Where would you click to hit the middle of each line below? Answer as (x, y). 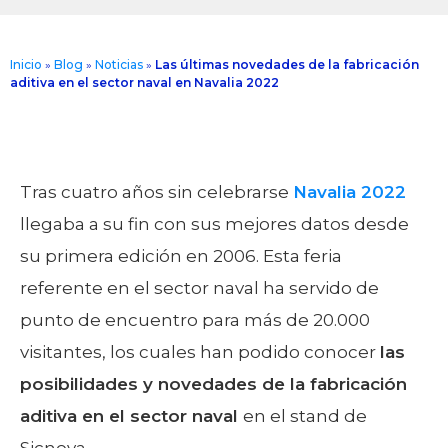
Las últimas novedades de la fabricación (287, 64)
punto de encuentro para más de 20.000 (195, 319)
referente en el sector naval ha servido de (199, 287)
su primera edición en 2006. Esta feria (181, 255)
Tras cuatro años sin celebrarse (156, 191)
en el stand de (305, 415)
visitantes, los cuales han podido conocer (200, 351)
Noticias (119, 64)
